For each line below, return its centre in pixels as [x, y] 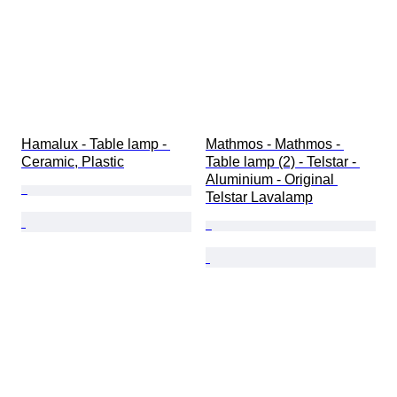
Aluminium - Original [272, 180]
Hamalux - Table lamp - [96, 144]
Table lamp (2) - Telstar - [283, 162]
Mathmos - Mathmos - [275, 144]
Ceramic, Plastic [73, 162]
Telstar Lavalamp [259, 198]
